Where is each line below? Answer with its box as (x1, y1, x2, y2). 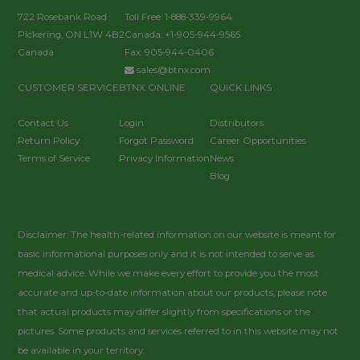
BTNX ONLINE (119, 82, 186, 94)
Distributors (210, 117, 264, 129)
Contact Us (18, 117, 69, 129)
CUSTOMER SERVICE (18, 82, 120, 94)
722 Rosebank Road (18, 11, 108, 23)
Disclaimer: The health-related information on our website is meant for (18, 229, 337, 241)
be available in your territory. (18, 345, 145, 357)
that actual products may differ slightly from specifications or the (18, 306, 311, 318)
